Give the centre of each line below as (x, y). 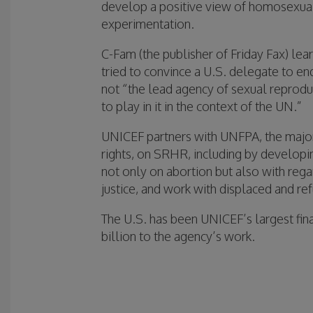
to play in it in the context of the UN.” (201, 107)
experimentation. (148, 24)
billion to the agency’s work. (178, 236)
